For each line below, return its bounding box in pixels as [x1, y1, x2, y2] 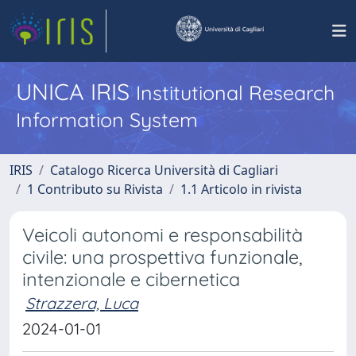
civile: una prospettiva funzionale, [22, 246, 303, 269]
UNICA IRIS [16, 77, 136, 106]
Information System [16, 107, 198, 132]
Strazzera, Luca [25, 293, 138, 313]
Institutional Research [136, 80, 335, 105]
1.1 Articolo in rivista [180, 180, 302, 198]
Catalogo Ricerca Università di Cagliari [50, 161, 278, 179]
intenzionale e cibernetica [22, 268, 240, 291]
